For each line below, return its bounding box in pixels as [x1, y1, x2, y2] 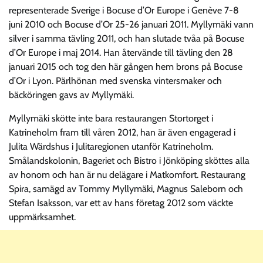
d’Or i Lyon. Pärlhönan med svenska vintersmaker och [9, 75, 222, 86]
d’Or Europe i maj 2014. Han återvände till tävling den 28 [9, 46, 233, 58]
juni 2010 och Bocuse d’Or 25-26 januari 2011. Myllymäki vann [9, 18, 254, 30]
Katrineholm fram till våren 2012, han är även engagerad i [9, 126, 235, 138]
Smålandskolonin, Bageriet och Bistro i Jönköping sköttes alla [9, 154, 249, 166]
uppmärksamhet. [9, 211, 76, 222]
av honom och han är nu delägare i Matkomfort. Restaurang [9, 168, 245, 180]
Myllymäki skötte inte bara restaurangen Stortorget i [9, 112, 213, 124]
